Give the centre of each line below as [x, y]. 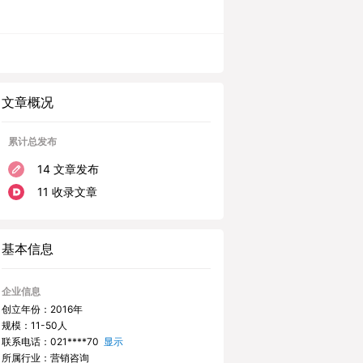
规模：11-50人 [34, 325]
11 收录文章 [67, 191]
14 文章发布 [68, 169]
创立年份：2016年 [42, 309]
